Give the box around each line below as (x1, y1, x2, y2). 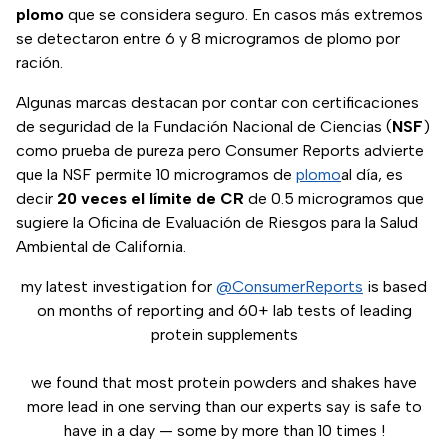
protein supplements (150, 325, 298, 345)
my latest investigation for (21, 277, 216, 297)
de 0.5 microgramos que (244, 189, 424, 209)
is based (363, 277, 427, 297)
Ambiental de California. (16, 237, 186, 257)
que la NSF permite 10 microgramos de (16, 165, 296, 185)
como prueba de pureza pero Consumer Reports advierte (16, 141, 424, 161)
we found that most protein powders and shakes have (31, 373, 417, 393)
